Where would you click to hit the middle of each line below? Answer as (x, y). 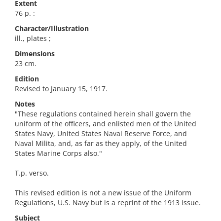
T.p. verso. (32, 173)
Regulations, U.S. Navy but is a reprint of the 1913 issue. (108, 203)
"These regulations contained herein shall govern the (103, 114)
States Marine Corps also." (58, 153)
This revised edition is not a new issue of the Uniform (103, 193)
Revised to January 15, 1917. (61, 89)
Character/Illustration (52, 28)
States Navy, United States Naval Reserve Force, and (101, 133)
